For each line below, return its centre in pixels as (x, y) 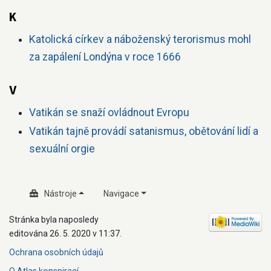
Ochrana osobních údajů (56, 252)
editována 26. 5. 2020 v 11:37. (65, 233)
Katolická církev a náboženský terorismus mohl (140, 40)
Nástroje (60, 194)
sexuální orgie (62, 149)
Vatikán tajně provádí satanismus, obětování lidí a (143, 131)
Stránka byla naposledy (54, 220)
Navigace (121, 194)
